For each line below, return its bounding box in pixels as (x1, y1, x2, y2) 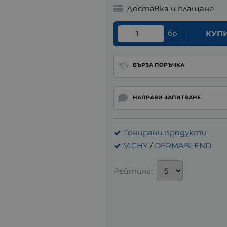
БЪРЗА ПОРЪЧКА (132, 62, 184, 69)
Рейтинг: (113, 166, 153, 176)
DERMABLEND (155, 141, 211, 151)
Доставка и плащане (127, 4, 214, 14)
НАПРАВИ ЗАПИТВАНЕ (132, 94, 201, 101)
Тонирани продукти (124, 128, 207, 138)
